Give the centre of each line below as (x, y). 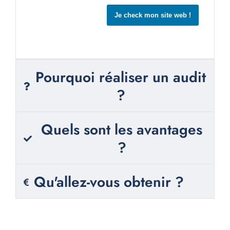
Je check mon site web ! (153, 15)
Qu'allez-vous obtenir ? (109, 182)
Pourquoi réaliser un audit (121, 78)
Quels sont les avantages (122, 130)
